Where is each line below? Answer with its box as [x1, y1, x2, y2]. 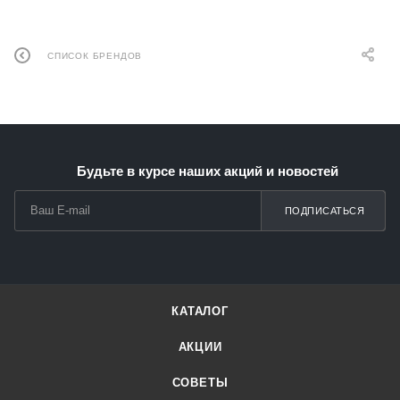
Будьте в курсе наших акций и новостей [76, 163, 338, 179]
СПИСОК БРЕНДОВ [47, 51, 143, 62]
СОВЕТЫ [171, 376, 229, 389]
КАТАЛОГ [171, 304, 229, 318]
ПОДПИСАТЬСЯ [284, 205, 364, 216]
